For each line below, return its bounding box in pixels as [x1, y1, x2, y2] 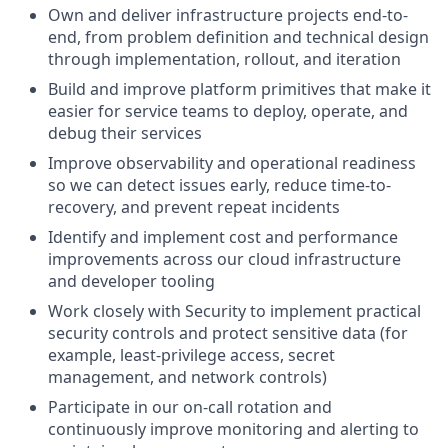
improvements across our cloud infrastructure [48, 248, 401, 270]
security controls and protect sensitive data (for [48, 322, 408, 344]
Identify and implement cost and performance [48, 226, 398, 248]
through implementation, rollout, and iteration [48, 48, 401, 70]
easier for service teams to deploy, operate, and [48, 100, 408, 122]
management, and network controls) [48, 366, 327, 388]
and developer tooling [48, 270, 215, 292]
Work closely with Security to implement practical [48, 300, 421, 322]
